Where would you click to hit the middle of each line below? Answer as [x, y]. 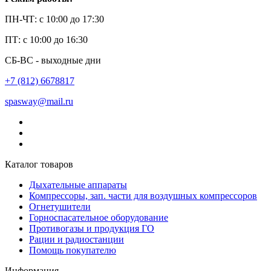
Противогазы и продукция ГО [92, 229]
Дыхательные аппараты [78, 185]
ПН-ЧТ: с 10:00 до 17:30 [54, 19]
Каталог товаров [39, 165]
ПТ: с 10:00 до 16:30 [46, 40]
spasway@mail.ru [39, 102]
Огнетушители [60, 207]
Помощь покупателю [73, 250]
